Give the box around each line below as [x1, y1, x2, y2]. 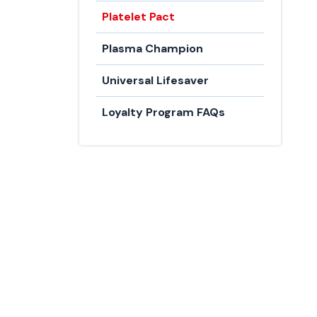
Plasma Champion [102, 41, 203, 56]
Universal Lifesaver [102, 73, 209, 88]
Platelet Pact [102, 9, 175, 24]
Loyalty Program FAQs [102, 105, 225, 120]
